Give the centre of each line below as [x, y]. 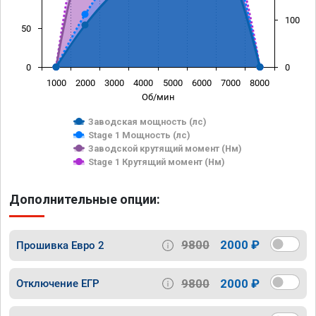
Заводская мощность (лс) [147, 121]
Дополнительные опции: [85, 199]
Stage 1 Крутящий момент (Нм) [157, 162]
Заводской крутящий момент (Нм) [165, 148]
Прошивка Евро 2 [60, 245]
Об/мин [158, 97]
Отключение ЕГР [58, 284]
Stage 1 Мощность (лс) [139, 135]
